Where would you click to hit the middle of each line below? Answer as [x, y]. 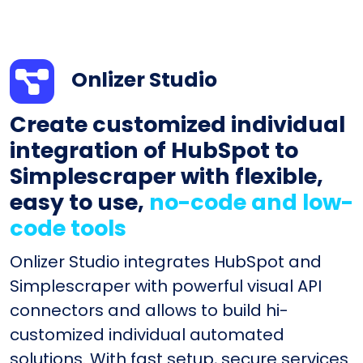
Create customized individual [177, 124]
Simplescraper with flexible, [167, 176]
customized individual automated [147, 334]
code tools [68, 228]
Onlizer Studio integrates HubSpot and [166, 261]
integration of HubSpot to [154, 150]
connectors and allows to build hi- [149, 310]
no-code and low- [251, 202]
